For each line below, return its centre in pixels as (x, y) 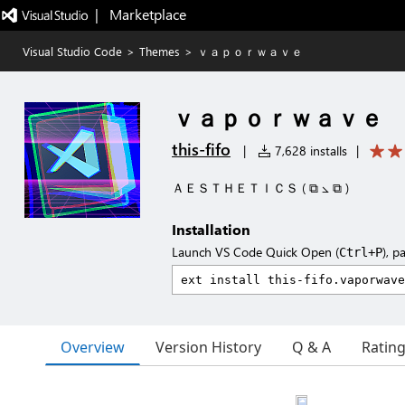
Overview (93, 347)
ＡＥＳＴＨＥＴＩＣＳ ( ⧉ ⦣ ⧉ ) (260, 188)
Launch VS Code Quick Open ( (255, 252)
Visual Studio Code (72, 51)
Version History (208, 347)
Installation (211, 229)
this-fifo (201, 149)
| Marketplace (140, 14)
